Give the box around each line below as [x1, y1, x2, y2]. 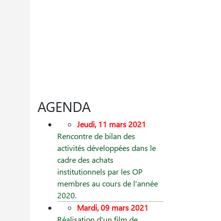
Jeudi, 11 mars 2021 [77, 119, 146, 130]
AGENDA [37, 97, 91, 116]
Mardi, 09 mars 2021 [77, 202, 148, 213]
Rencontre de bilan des [57, 131, 135, 142]
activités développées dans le [57, 143, 156, 153]
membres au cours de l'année [57, 178, 158, 189]
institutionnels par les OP [57, 166, 143, 177]
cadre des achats [57, 154, 113, 165]
